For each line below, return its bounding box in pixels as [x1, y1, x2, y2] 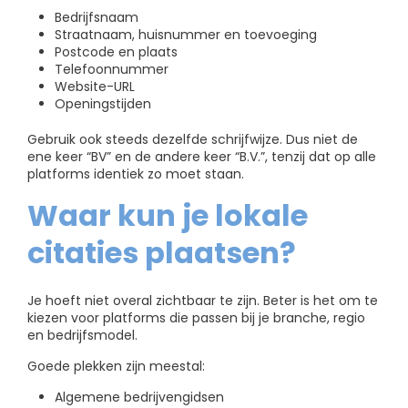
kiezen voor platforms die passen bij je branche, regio [27, 308, 365, 327]
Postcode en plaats [55, 43, 178, 62]
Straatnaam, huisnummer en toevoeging [55, 25, 317, 45]
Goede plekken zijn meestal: [27, 356, 205, 375]
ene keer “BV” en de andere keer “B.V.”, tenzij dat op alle [27, 148, 376, 167]
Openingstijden [55, 95, 151, 114]
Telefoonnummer [55, 60, 168, 79]
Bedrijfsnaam [55, 8, 138, 27]
